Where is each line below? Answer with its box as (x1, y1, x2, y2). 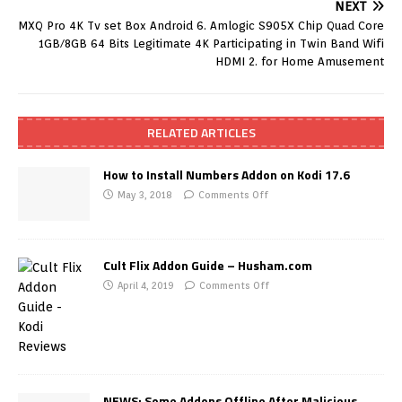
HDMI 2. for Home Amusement (215, 55, 384, 68)
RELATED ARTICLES (146, 123, 256, 142)
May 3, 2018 (118, 188, 172, 201)
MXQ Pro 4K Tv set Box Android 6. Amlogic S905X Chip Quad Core (18, 19, 384, 32)
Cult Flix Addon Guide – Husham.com (103, 256, 312, 275)
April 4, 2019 (118, 279, 173, 293)
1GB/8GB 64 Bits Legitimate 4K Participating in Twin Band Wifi (39, 37, 384, 50)
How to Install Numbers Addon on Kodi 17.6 (103, 165, 350, 184)
